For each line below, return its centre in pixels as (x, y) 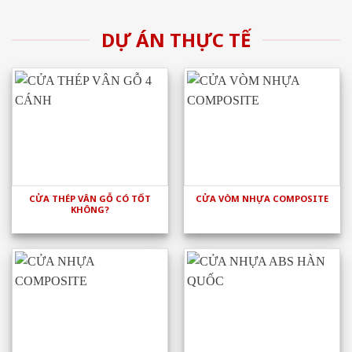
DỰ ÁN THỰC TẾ (176, 39)
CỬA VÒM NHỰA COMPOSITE (262, 199)
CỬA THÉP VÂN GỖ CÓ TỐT (90, 199)
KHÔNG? (90, 210)
